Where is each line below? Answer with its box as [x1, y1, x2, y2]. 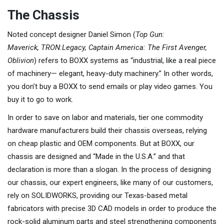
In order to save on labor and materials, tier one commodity [7, 112, 203, 122]
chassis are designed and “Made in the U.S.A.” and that [7, 151, 185, 161]
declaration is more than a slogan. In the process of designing [7, 164, 211, 174]
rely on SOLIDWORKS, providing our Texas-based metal [7, 190, 187, 200]
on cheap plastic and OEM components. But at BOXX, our [7, 138, 194, 148]
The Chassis [7, 7, 79, 22]
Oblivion [7, 55, 34, 65]
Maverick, [7, 42, 39, 52]
